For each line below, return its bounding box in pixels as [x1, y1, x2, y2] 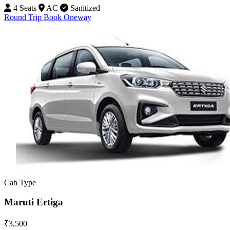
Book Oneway [44, 12, 91, 22]
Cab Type [4, 178, 36, 187]
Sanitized [68, 3, 100, 12]
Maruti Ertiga [4, 197, 63, 208]
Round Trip [4, 12, 44, 22]
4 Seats [11, 3, 36, 12]
